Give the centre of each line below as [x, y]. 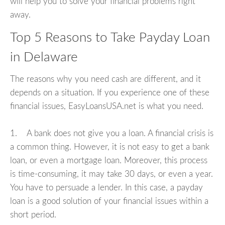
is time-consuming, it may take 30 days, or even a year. [111, 174]
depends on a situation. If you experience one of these [110, 93]
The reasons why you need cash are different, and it [105, 79]
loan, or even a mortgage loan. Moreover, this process [109, 161]
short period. [33, 215]
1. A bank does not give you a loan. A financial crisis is [112, 134]
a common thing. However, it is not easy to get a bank [110, 147]
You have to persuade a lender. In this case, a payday [106, 188]
